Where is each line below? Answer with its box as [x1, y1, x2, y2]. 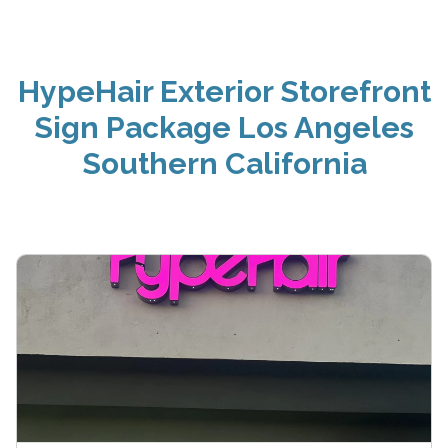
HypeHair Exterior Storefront [17, 73, 431, 109]
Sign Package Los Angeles [34, 109, 414, 145]
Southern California [81, 145, 367, 181]
